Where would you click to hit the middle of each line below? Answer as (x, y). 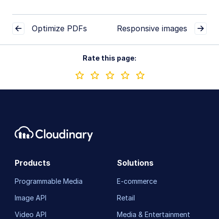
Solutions (135, 163)
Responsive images (152, 29)
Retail (126, 197)
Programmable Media (49, 181)
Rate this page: (109, 58)
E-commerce (137, 181)
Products (33, 163)
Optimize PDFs (59, 29)
